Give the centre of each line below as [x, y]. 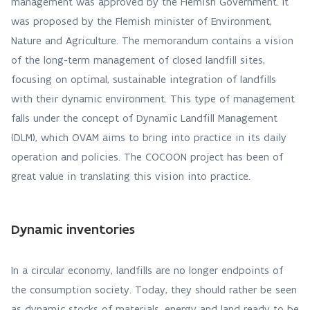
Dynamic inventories [73, 229]
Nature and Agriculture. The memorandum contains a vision [152, 40]
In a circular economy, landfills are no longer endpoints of [147, 270]
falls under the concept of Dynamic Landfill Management [144, 118]
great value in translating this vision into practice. [131, 176]
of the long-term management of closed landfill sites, [138, 60]
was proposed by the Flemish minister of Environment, [142, 21]
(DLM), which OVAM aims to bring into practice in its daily [149, 137]
